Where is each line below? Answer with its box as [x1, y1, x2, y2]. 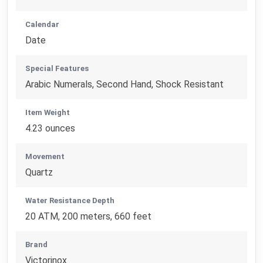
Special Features [25, 64, 89, 73]
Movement [25, 152, 65, 161]
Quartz [25, 167, 53, 178]
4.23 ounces [25, 123, 76, 134]
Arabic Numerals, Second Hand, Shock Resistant [25, 79, 224, 90]
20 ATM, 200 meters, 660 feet [25, 211, 152, 222]
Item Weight [25, 108, 70, 117]
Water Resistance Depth [25, 196, 115, 205]
